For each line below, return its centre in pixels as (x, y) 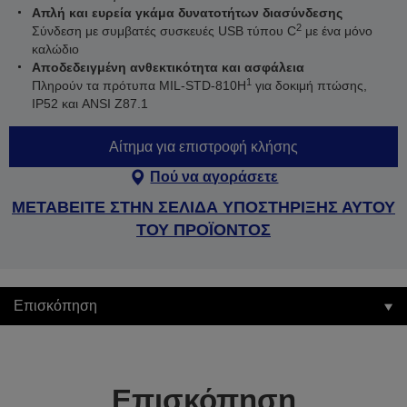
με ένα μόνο (337, 31)
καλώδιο (55, 49)
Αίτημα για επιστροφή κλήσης (203, 146)
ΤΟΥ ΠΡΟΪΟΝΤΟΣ (203, 230)
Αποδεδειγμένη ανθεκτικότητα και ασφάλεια (168, 67)
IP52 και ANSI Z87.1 (90, 104)
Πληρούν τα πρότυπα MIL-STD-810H (139, 85)
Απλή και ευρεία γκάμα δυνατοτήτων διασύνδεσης (187, 13)
